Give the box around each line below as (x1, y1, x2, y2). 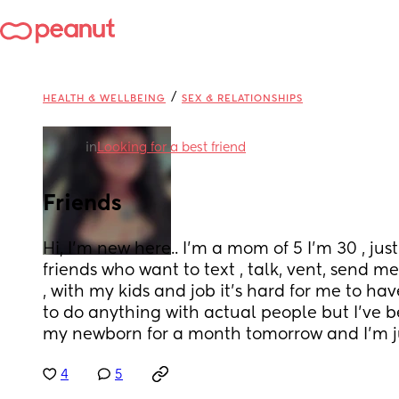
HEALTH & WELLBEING (43, 94, 166, 103)
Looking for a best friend (97, 142, 246, 154)
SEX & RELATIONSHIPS (182, 94, 303, 103)
